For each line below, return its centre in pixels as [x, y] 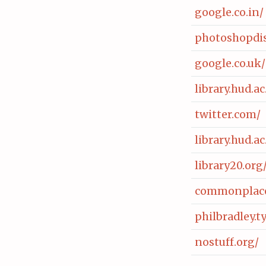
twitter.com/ [228, 114]
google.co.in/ [229, 12]
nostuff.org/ [227, 242]
